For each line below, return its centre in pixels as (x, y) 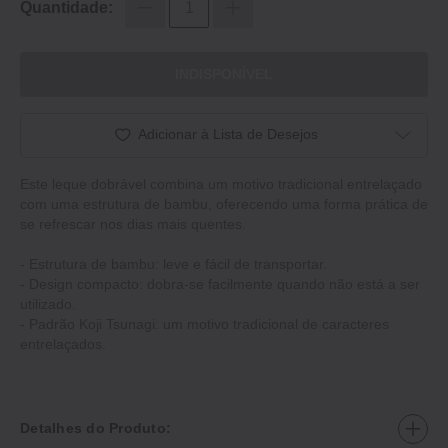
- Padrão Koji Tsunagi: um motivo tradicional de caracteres (204, 323)
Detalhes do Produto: (95, 428)
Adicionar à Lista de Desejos (227, 134)
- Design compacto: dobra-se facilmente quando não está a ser (220, 283)
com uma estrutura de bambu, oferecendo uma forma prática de (224, 203)
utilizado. (48, 303)
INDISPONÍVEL (224, 74)
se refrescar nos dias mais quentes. (133, 223)
